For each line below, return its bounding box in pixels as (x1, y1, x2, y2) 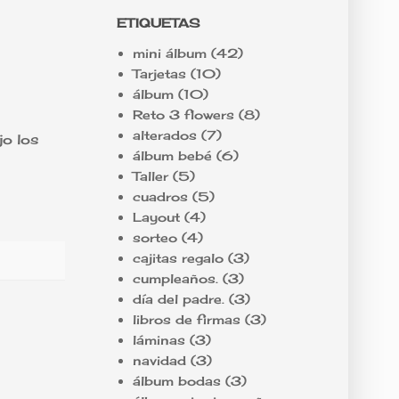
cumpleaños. (132, 270, 218, 286)
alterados (132, 126, 197, 142)
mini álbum (132, 45, 207, 61)
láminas (132, 331, 185, 347)
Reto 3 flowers (132, 106, 234, 122)
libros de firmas (132, 311, 240, 327)
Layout (132, 208, 180, 224)
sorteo (132, 229, 177, 245)
